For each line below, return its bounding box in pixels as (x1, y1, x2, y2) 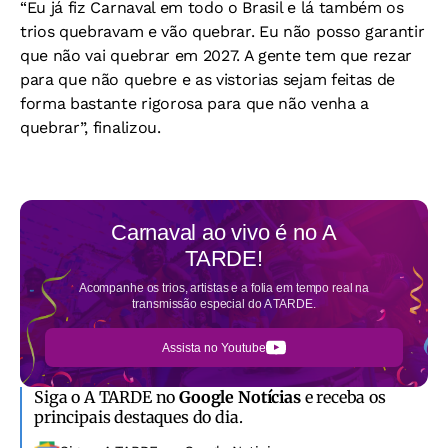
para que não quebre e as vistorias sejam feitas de (20, 70, 395, 89)
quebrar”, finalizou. (20, 118, 161, 137)
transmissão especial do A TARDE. (132, 297, 316, 311)
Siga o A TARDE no (34, 387, 180, 407)
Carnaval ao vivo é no (111, 220, 323, 245)
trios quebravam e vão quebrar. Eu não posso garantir (20, 22, 425, 41)
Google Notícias (179, 387, 301, 407)
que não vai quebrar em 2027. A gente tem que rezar (20, 46, 412, 65)
